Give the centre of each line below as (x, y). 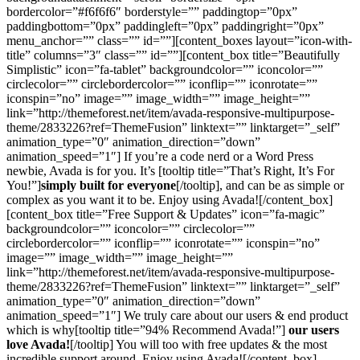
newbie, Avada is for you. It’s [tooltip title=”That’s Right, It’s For (170, 171)
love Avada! (38, 344)
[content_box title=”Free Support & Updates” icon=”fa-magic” (166, 214)
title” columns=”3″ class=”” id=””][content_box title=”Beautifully (173, 55)
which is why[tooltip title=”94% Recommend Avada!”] (146, 330)
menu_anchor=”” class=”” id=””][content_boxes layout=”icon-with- (179, 41)
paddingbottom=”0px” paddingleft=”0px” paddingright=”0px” (165, 26)
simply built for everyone (108, 185)
